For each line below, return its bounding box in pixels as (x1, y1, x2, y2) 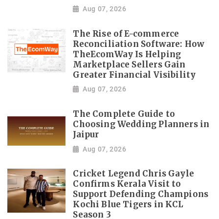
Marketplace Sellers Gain (73, 59, 186, 70)
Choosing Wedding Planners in (73, 119, 210, 130)
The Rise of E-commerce (73, 28, 179, 39)
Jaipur (73, 130, 99, 140)
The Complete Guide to (73, 109, 175, 120)
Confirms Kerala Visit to (73, 179, 181, 190)
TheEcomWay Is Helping (73, 49, 181, 60)
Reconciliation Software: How (73, 39, 205, 49)
